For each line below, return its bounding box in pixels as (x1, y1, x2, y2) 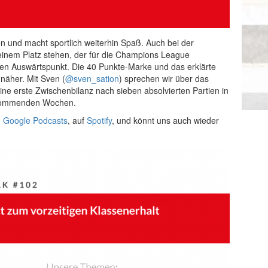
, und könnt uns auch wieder (112, 114, 219, 126)
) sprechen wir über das (119, 72, 209, 84)
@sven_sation (65, 72, 119, 84)
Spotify (87, 114, 112, 126)
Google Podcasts (3, 114, 68, 126)
